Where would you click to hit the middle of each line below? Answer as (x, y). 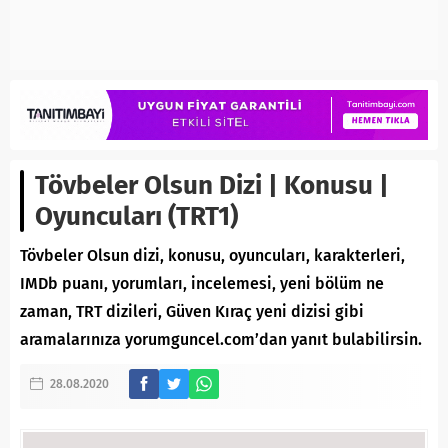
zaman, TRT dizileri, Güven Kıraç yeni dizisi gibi (192, 312)
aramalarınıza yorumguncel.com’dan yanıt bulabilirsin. (221, 340)
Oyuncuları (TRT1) (136, 217)
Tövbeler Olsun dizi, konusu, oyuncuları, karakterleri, (212, 256)
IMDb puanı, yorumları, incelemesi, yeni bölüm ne (202, 284)
